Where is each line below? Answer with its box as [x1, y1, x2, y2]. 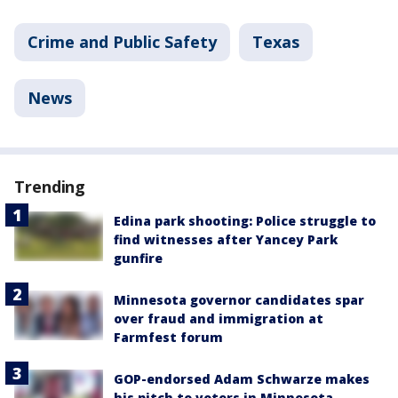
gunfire [114, 249, 163, 267]
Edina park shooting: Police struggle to [114, 211, 376, 229]
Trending [14, 175, 86, 197]
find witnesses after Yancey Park [114, 230, 338, 248]
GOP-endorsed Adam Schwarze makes [114, 370, 370, 387]
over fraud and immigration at [114, 309, 323, 327]
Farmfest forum [114, 328, 223, 346]
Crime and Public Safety [28, 30, 217, 52]
